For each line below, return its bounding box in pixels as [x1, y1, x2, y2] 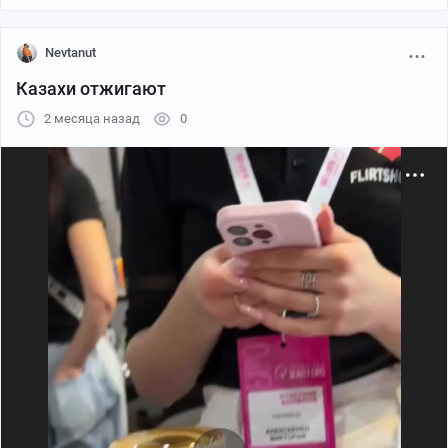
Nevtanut [45, 44, 96, 60]
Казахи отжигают [16, 77, 166, 99]
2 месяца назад [44, 110, 140, 126]
